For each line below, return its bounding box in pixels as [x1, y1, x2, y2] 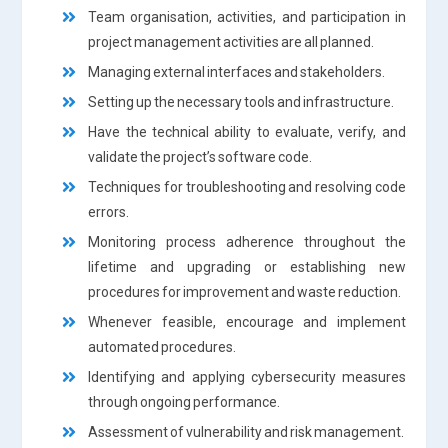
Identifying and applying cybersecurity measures [88, 368, 406, 385]
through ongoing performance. [88, 393, 281, 410]
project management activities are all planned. [88, 33, 375, 50]
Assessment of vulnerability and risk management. [88, 423, 405, 440]
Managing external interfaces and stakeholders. [88, 63, 386, 80]
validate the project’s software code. [88, 148, 313, 165]
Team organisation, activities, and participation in [88, 8, 406, 25]
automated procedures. [88, 338, 237, 355]
